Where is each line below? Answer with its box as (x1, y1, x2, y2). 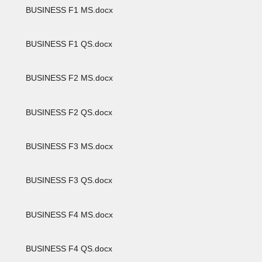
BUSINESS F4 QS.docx (23, 243, 113, 253)
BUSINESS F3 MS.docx (23, 141, 113, 151)
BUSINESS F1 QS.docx (23, 39, 113, 49)
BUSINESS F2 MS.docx (23, 73, 113, 83)
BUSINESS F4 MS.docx (23, 209, 113, 219)
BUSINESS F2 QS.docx (23, 107, 113, 117)
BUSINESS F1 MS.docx (23, 5, 113, 15)
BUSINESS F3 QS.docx (23, 175, 113, 185)
